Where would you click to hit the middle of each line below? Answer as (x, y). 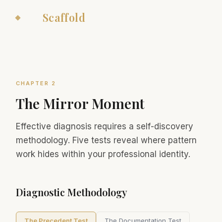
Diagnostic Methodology (72, 192)
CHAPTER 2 (36, 83)
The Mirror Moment (80, 103)
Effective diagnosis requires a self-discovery (105, 126)
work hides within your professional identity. (103, 154)
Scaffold (64, 17)
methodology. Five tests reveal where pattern (106, 140)
